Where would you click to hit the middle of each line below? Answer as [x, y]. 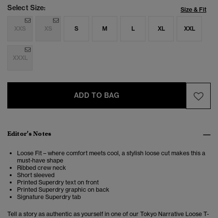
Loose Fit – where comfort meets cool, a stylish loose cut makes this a [111, 153]
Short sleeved [36, 175]
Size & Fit [193, 10]
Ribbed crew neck [42, 168]
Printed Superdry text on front [58, 182]
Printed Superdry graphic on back [63, 190]
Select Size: [27, 8]
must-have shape [40, 161]
